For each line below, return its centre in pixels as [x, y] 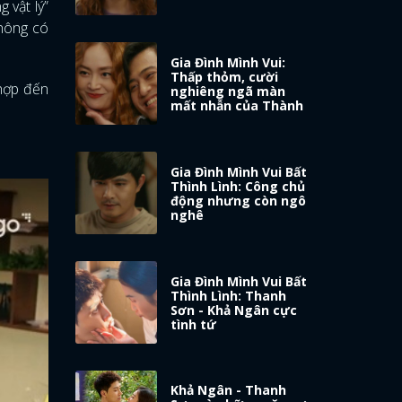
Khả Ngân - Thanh [229, 390]
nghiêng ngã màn [228, 91]
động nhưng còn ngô [239, 200]
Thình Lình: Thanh [229, 295]
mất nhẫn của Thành [237, 105]
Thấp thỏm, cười [225, 76]
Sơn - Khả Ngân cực [234, 310]
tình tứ [194, 324]
